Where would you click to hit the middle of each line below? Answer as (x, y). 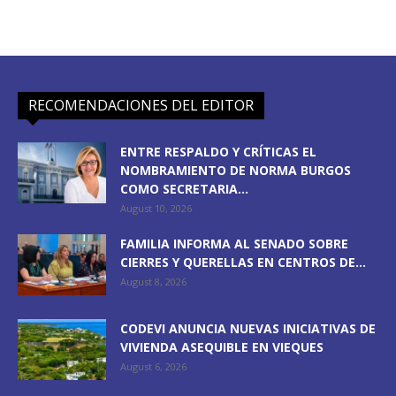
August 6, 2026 (153, 366)
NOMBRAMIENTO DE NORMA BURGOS (236, 170)
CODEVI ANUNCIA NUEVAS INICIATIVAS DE (248, 328)
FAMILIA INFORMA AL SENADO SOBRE (234, 244)
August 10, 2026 (156, 208)
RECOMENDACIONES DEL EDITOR (141, 105)
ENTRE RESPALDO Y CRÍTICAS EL (218, 152)
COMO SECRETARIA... (184, 189)
